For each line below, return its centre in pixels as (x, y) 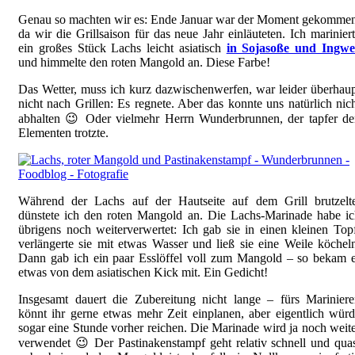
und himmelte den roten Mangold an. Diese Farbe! (144, 63)
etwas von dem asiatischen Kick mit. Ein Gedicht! (143, 273)
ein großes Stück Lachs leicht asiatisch (122, 48)
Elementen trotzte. (63, 133)
